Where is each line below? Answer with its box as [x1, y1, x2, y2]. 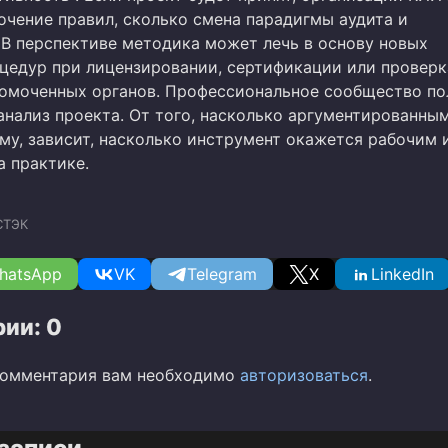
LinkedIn [371, 264, 434, 285]
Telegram [187, 264, 257, 285]
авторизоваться [240, 365, 368, 386]
